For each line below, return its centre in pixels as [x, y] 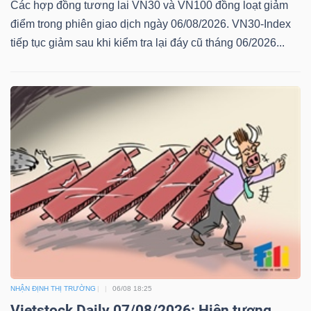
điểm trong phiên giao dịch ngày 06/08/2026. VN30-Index [151, 24]
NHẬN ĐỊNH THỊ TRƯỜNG [53, 289]
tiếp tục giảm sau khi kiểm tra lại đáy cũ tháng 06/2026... [148, 43]
